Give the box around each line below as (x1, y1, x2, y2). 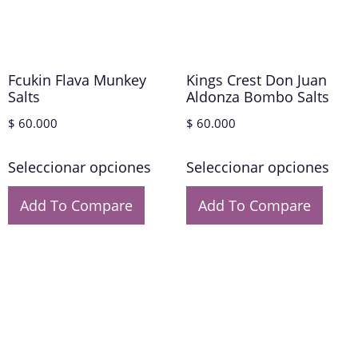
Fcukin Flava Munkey (8, 70, 146, 89)
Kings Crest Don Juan (185, 70, 327, 89)
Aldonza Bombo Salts (185, 86, 329, 106)
